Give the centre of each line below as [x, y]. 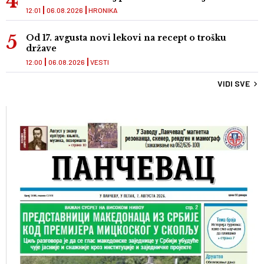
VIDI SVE [234, 84]
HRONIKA [103, 10]
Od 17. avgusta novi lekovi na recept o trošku [126, 38]
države [41, 49]
